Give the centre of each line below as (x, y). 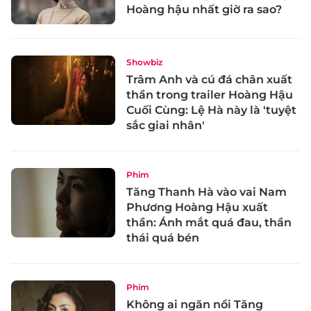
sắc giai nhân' (166, 126)
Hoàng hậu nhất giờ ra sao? (204, 10)
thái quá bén (163, 238)
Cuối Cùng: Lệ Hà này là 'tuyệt (211, 110)
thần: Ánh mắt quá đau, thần (209, 223)
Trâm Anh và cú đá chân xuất (209, 80)
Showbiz (144, 62)
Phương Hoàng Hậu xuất (197, 208)
